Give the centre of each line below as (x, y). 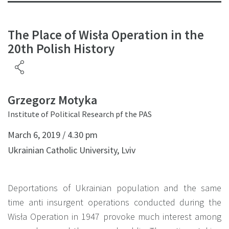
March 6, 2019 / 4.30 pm (53, 135)
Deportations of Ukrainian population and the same (114, 188)
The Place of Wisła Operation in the (106, 35)
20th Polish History (61, 49)
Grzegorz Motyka (52, 100)
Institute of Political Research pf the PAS (80, 114)
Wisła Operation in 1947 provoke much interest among (114, 217)
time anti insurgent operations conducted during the (114, 202)
